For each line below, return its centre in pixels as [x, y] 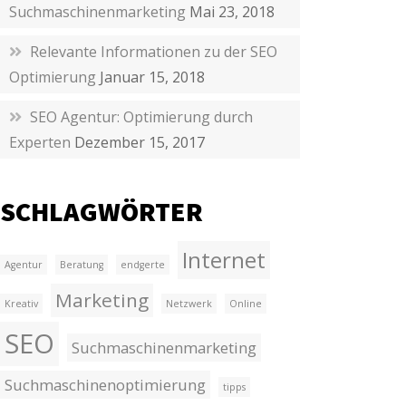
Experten [40, 142]
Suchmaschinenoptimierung [106, 385]
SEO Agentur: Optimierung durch [142, 117]
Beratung [82, 265]
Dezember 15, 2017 [140, 142]
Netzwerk [189, 304]
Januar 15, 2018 [153, 77]
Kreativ [22, 304]
